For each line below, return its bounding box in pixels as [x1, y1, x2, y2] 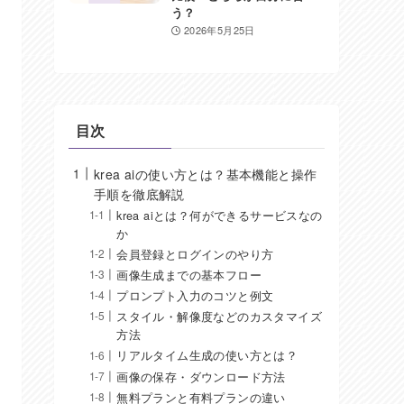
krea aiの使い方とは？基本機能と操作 [94, 164, 317, 183]
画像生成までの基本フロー [116, 266, 262, 283]
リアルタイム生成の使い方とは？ [116, 347, 298, 364]
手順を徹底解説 [94, 184, 185, 203]
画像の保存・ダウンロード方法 [116, 368, 286, 385]
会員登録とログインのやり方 [116, 245, 274, 262]
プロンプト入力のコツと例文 [116, 288, 274, 305]
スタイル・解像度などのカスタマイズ [116, 308, 322, 326]
